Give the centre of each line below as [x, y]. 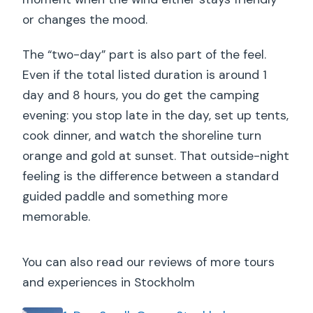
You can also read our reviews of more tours [149, 262]
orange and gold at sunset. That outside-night [156, 156]
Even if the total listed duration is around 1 [145, 75]
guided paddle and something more [125, 197]
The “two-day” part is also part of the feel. [145, 55]
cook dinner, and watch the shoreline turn [142, 136]
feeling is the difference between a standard [151, 176]
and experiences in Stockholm [109, 283]
